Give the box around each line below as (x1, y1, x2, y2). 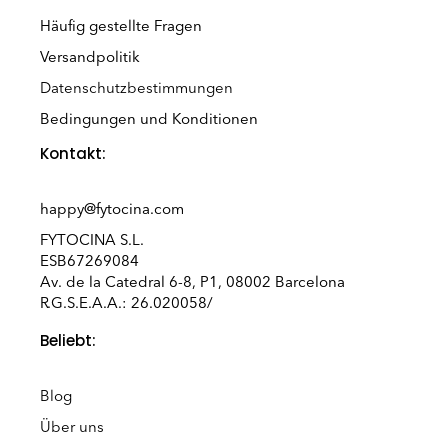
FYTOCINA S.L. (40, 230, 144, 251)
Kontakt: (40, 142, 106, 164)
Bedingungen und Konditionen (40, 108, 258, 129)
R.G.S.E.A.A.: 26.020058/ (40, 293, 213, 314)
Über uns (40, 417, 104, 438)
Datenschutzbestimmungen (40, 77, 233, 98)
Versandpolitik (40, 46, 140, 67)
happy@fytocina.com (40, 199, 184, 220)
